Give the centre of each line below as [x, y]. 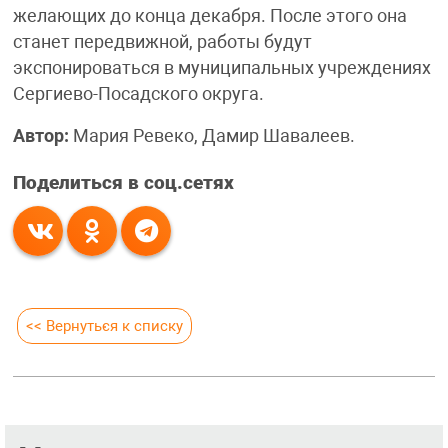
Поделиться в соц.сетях [123, 183]
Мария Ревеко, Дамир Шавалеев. [213, 136]
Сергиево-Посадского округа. [138, 94]
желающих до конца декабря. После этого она [209, 16]
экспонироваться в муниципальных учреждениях [221, 68]
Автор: [42, 136]
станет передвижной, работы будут [162, 42]
